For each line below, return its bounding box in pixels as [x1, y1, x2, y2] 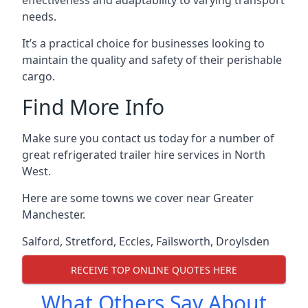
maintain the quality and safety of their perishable [22, 52, 282, 67]
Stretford [65, 234, 113, 249]
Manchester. [22, 207, 85, 222]
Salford [22, 234, 60, 249]
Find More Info [22, 93, 164, 121]
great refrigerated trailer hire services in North [22, 147, 265, 162]
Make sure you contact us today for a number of [22, 131, 274, 146]
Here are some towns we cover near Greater [22, 190, 254, 206]
